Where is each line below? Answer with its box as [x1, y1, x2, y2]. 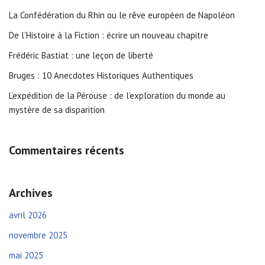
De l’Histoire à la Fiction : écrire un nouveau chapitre [9, 30, 208, 41]
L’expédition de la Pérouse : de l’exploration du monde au [9, 90, 225, 101]
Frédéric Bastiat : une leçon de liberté [9, 50, 153, 61]
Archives [9, 185, 53, 201]
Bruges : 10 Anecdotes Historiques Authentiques [9, 70, 193, 81]
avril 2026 [9, 209, 47, 221]
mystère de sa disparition [9, 104, 105, 115]
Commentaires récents [9, 143, 124, 158]
